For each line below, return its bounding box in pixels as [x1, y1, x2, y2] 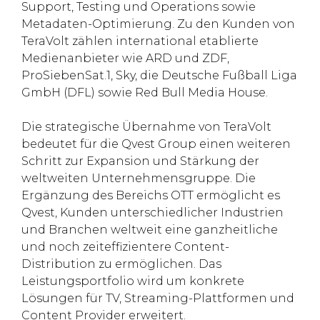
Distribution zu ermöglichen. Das [21, 257, 221, 271]
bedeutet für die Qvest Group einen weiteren [21, 137, 291, 151]
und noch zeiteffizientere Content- [21, 240, 229, 254]
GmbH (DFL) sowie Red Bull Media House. [21, 86, 268, 99]
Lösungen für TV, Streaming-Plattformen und [21, 291, 294, 305]
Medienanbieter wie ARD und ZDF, [21, 51, 229, 65]
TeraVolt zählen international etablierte [21, 34, 259, 48]
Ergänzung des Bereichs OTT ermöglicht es [21, 189, 280, 202]
